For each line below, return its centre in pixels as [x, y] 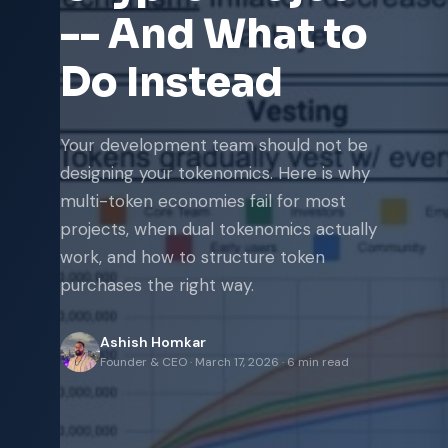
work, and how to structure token [192, 257]
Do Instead [171, 82]
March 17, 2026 [237, 362]
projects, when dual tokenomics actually [218, 229]
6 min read [318, 362]
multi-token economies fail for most [203, 201]
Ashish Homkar [153, 342]
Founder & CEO [143, 362]
